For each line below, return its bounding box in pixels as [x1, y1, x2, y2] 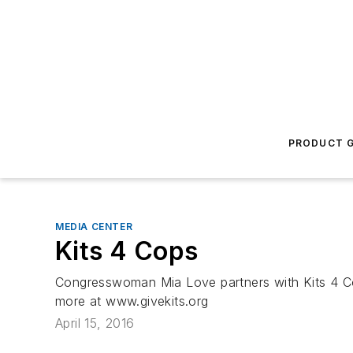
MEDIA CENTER [55, 221, 133, 232]
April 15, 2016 [55, 315, 135, 332]
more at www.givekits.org [55, 293, 209, 309]
